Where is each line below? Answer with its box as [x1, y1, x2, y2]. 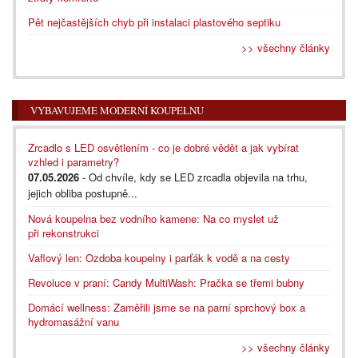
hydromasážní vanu [28, 313, 119, 329]
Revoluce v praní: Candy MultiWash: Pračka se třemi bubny [28, 274, 304, 290]
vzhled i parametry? [28, 153, 119, 169]
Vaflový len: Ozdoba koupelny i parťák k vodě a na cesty [28, 249, 290, 265]
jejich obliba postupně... [28, 185, 137, 201]
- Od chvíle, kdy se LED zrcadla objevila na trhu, [79, 169, 308, 185]
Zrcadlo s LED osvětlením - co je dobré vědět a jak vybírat [28, 139, 299, 155]
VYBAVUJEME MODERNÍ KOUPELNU [30, 102, 204, 117]
